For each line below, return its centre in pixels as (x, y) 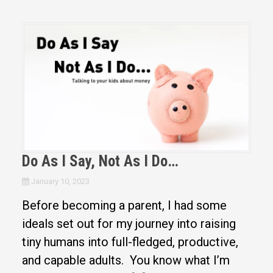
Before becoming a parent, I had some (124, 205)
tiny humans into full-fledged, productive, (130, 242)
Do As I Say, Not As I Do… (100, 161)
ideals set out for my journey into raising (129, 223)
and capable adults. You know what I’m (126, 260)
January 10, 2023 (60, 181)
